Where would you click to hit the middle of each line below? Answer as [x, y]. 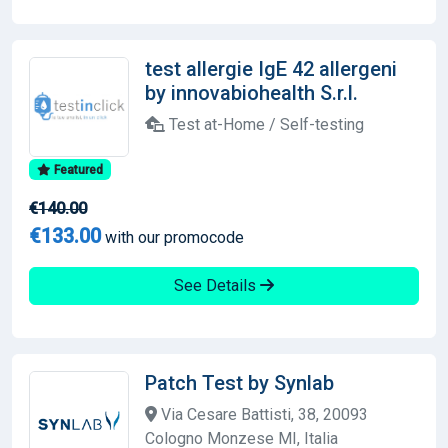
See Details [217, 285]
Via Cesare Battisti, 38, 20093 [262, 414]
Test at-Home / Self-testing [264, 124]
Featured [76, 169]
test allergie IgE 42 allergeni [271, 68]
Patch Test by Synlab [239, 382]
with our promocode [172, 237]
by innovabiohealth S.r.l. [251, 92]
